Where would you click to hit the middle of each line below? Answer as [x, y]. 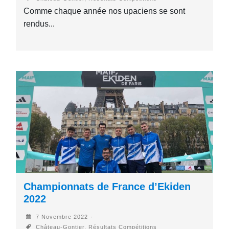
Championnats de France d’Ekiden [107, 186]
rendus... [39, 24]
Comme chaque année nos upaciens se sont [105, 11]
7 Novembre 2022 [61, 216]
